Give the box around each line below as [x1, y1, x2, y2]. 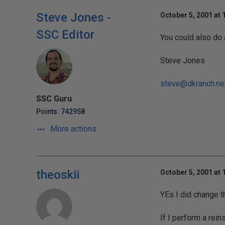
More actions [48, 124, 96, 134]
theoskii [36, 168, 79, 182]
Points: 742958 [36, 107, 85, 116]
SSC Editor [36, 28, 94, 42]
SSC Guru [36, 94, 72, 103]
